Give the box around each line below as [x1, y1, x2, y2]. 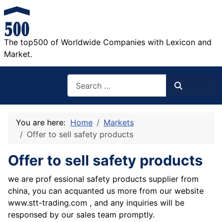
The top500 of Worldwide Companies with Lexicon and [4, 37, 212, 47]
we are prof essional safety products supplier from [8, 174, 199, 184]
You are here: [16, 117, 70, 128]
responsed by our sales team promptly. [8, 210, 155, 220]
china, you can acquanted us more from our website [8, 186, 204, 196]
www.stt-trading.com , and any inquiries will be [8, 198, 184, 208]
